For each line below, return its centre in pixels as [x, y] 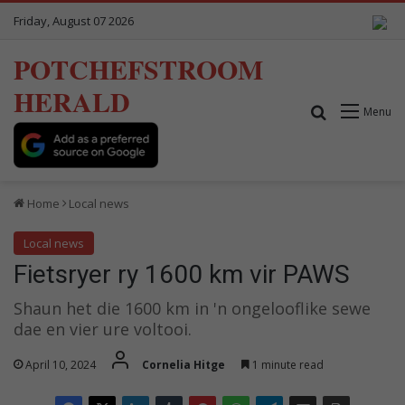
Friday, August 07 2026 [74, 21]
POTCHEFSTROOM [138, 69]
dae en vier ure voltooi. [103, 329]
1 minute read [287, 364]
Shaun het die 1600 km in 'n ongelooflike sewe [192, 308]
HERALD [72, 101]
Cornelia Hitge [184, 364]
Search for [363, 111]
